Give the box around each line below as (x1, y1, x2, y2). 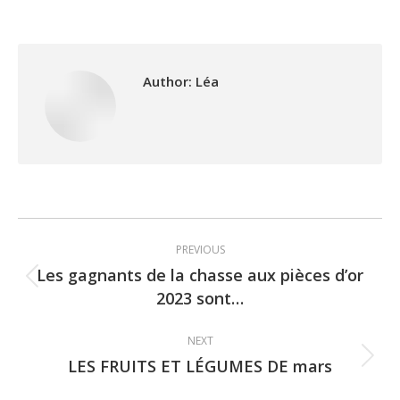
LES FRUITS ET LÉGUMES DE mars (68, 355, 332, 377)
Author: (143, 72, 192, 90)
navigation (18, 254, 183, 298)
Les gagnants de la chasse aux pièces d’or (37, 264, 363, 286)
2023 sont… (156, 287, 244, 309)
